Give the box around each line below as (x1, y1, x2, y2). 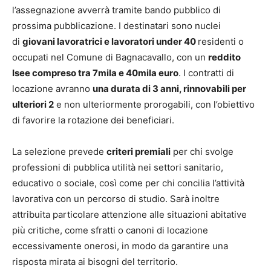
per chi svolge (171, 145, 233, 157)
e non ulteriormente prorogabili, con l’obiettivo (54, 98, 255, 110)
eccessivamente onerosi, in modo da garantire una (12, 240, 228, 252)
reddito (208, 51, 241, 63)
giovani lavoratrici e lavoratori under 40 (22, 35, 198, 47)
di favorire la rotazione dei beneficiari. (12, 114, 174, 126)
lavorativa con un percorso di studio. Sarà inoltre (12, 192, 220, 204)
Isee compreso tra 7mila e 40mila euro (12, 67, 178, 79)
